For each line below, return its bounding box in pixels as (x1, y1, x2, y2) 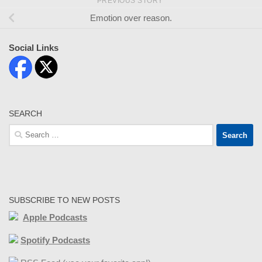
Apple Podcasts (23, 212, 87, 223)
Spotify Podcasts (20, 235, 90, 246)
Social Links (9, 43, 58, 53)
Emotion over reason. (90, 13, 172, 23)
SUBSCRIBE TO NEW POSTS (9, 195, 120, 205)
